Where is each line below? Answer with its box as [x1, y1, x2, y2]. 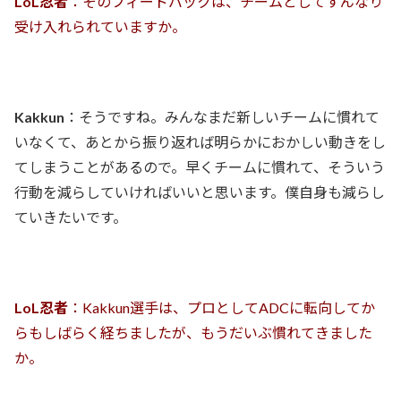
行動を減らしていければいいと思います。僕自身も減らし [14, 183, 385, 201]
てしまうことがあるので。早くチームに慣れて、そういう [14, 158, 385, 176]
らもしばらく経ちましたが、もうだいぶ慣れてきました [14, 324, 372, 342]
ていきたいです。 [14, 209, 127, 226]
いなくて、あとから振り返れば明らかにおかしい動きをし [14, 133, 386, 151]
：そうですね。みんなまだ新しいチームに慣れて [64, 108, 380, 126]
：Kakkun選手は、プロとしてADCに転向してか [68, 299, 375, 317]
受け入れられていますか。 [14, 18, 186, 36]
